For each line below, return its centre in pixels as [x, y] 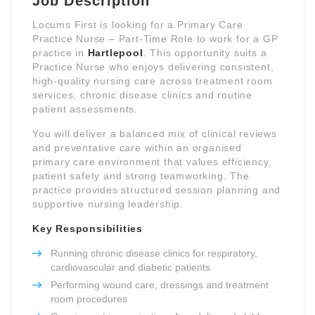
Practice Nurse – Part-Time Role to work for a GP [155, 38]
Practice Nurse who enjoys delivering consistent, [153, 66]
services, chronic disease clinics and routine [142, 95]
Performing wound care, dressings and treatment [160, 284]
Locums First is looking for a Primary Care [138, 24]
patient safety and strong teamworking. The [141, 175]
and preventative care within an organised [137, 147]
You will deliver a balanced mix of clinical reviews [155, 133]
